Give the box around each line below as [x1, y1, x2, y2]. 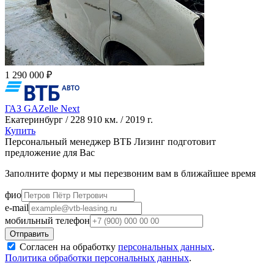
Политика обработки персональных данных [5, 252, 189, 263]
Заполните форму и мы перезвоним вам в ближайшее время [5, 168, 256, 179]
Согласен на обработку [17, 241, 118, 252]
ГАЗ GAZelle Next [5, 103, 80, 114]
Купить [5, 125, 35, 136]
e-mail [5, 202, 29, 213]
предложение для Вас [5, 147, 95, 158]
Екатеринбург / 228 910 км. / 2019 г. [5, 114, 153, 125]
